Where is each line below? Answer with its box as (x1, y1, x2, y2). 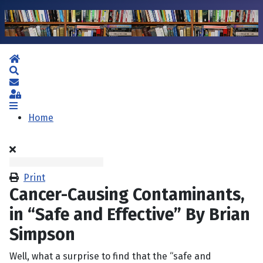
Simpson (9, 224, 75, 245)
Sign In (21, 88, 50, 100)
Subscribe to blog (18, 76, 94, 88)
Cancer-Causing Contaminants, (9, 184, 245, 205)
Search (18, 65, 49, 76)
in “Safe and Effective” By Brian (9, 204, 250, 225)
